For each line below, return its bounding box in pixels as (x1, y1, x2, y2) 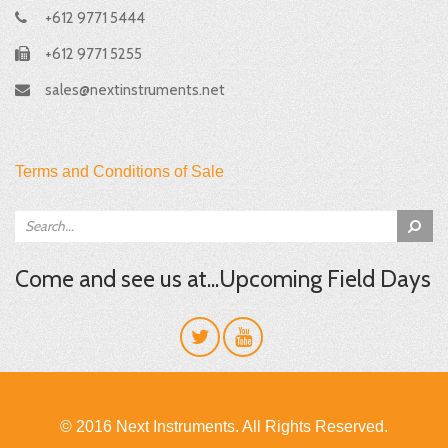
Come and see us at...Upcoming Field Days (15, 265, 431, 294)
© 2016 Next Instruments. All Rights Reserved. (60, 418, 388, 436)
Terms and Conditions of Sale (15, 163, 224, 181)
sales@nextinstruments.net (45, 81, 225, 100)
